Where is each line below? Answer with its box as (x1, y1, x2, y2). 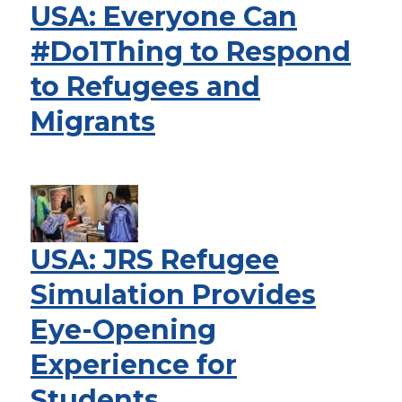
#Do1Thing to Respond (31, 35, 351, 68)
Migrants (31, 105, 155, 138)
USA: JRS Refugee (31, 243, 279, 276)
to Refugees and (31, 70, 260, 103)
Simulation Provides (31, 278, 316, 311)
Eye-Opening (31, 313, 216, 346)
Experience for (31, 348, 237, 381)
